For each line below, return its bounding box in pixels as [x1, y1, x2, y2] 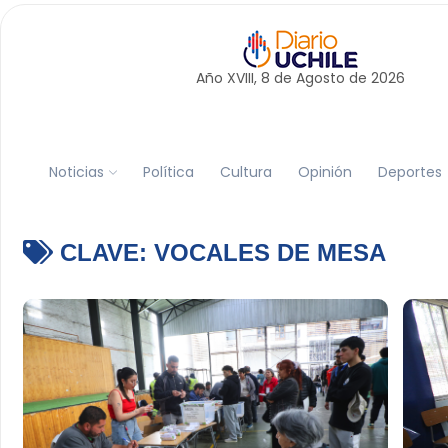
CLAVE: [52, 239, 154, 266]
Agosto [295, 68, 345, 88]
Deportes [377, 161, 442, 182]
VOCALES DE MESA [153, 239, 386, 266]
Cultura [219, 161, 272, 182]
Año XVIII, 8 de [195, 68, 296, 88]
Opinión [297, 161, 352, 182]
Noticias [48, 161, 104, 182]
